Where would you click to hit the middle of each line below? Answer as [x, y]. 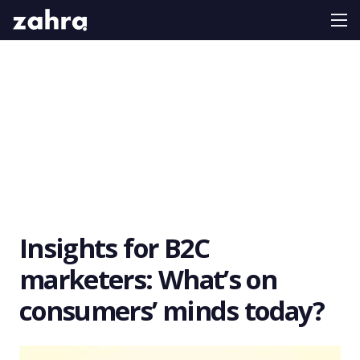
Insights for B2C [115, 248]
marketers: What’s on [148, 280]
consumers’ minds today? [172, 311]
